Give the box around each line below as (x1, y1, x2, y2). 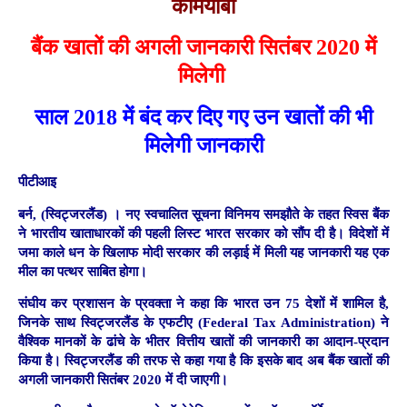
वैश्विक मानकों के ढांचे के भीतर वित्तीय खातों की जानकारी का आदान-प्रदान (18, 333, 389, 349)
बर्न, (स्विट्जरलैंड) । (18, 206, 125, 222)
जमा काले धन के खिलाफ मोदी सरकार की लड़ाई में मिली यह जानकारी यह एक (18, 244, 389, 260)
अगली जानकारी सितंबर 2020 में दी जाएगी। (18, 372, 228, 387)
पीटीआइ (18, 174, 56, 190)
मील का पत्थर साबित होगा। (18, 263, 147, 279)
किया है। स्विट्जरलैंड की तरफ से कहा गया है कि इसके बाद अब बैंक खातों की (18, 352, 389, 368)
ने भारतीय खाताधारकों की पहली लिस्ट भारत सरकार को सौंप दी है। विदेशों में (18, 225, 389, 241)
